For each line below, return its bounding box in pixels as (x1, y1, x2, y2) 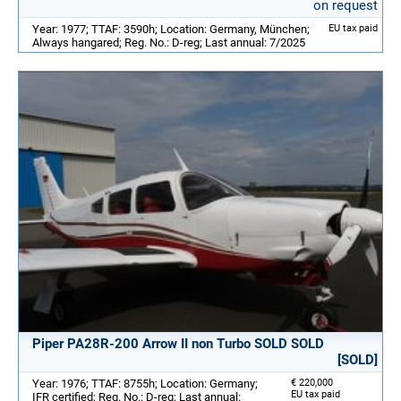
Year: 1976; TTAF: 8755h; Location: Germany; (32, 377, 258, 390)
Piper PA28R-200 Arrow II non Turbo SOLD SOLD (32, 336, 324, 352)
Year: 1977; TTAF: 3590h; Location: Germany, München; (32, 22, 310, 37)
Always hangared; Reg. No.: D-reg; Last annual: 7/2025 (32, 36, 305, 50)
